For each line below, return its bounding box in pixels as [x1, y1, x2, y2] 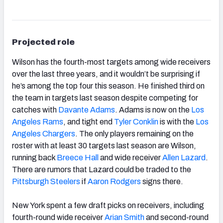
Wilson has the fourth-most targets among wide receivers [12, 57, 211, 66]
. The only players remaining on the [75, 129, 194, 138]
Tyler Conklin [114, 117, 158, 126]
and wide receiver [99, 153, 162, 162]
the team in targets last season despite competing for [12, 93, 198, 102]
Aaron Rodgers [88, 177, 141, 186]
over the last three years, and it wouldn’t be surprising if [12, 69, 200, 78]
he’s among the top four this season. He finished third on [12, 81, 205, 90]
